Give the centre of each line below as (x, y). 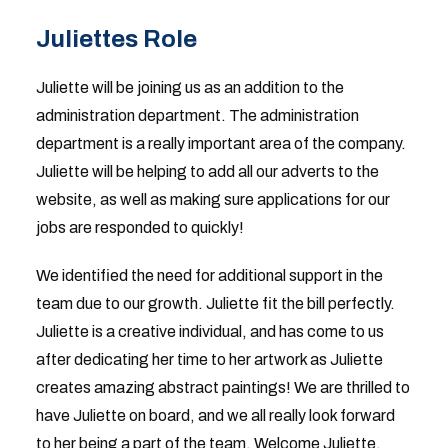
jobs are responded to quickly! (139, 227)
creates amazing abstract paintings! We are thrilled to (222, 387)
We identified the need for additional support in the (209, 275)
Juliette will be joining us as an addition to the (189, 87)
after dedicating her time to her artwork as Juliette (209, 359)
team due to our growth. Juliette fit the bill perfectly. (215, 303)
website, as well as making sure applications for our (212, 199)
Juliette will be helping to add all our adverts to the (207, 171)
